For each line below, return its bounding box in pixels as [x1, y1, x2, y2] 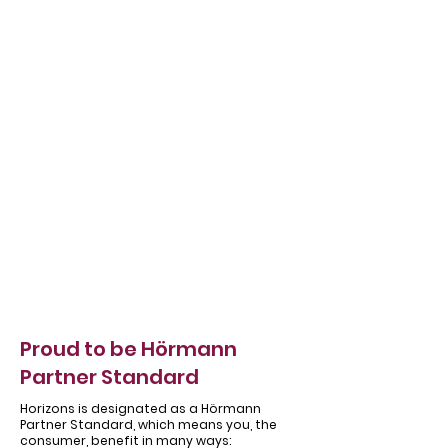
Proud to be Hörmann [20, 335, 237, 363]
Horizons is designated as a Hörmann [20, 400, 261, 417]
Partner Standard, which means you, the [20, 416, 277, 433]
